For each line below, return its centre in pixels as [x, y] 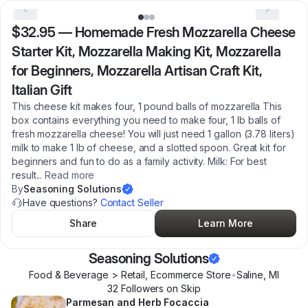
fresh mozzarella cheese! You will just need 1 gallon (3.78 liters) [153, 134]
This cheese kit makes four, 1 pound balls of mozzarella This [147, 106]
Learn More [225, 223]
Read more [70, 175]
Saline [250, 275]
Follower [139, 288]
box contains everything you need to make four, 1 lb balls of [146, 120]
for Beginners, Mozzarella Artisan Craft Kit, [137, 71]
